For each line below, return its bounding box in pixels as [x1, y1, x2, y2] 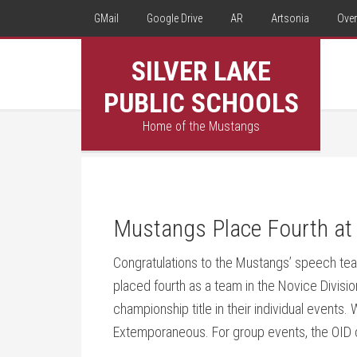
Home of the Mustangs [142, 119, 260, 134]
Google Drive [147, 12, 202, 25]
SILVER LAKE [131, 55, 271, 87]
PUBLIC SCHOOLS [103, 87, 299, 119]
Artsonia [271, 12, 309, 25]
